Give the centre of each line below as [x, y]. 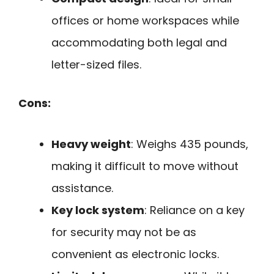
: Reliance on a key [194, 210]
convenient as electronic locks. [135, 254]
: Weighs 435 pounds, [190, 144]
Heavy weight [91, 144]
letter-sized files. [96, 65]
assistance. [82, 188]
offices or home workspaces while [145, 21]
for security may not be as [124, 232]
